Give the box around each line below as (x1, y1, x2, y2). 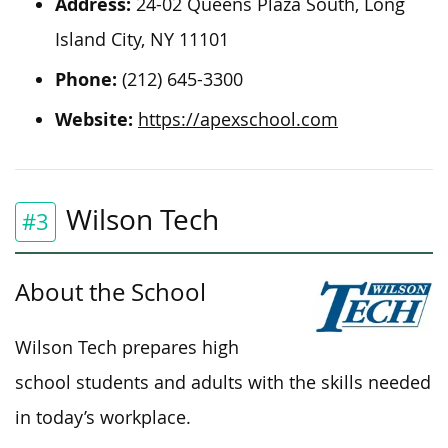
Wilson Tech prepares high (15, 335, 239, 359)
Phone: (55, 66, 117, 92)
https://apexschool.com (138, 107, 338, 131)
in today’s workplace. (15, 405, 191, 429)
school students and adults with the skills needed (15, 370, 431, 394)
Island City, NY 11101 (55, 27, 229, 51)
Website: (55, 106, 133, 132)
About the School (15, 275, 206, 308)
